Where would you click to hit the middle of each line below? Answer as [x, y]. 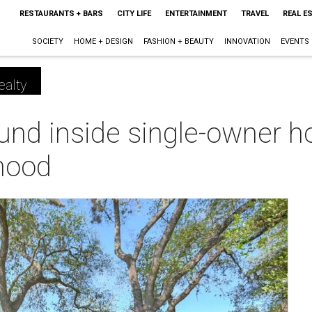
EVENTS [295, 41]
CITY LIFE [134, 14]
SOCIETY [47, 41]
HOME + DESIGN [103, 41]
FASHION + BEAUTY [178, 41]
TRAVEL [255, 14]
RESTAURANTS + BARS [61, 14]
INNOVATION [247, 41]
